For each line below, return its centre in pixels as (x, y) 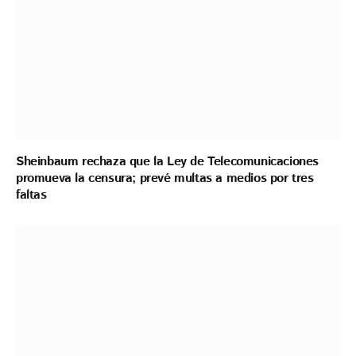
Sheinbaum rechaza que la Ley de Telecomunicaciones (168, 162)
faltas (31, 195)
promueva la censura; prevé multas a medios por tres (165, 179)
